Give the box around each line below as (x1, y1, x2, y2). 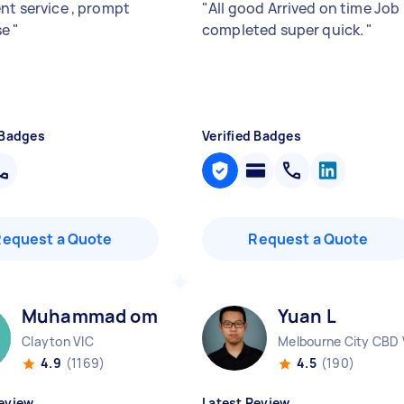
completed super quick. (202, 20, 367, 40)
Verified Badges (202, 127, 301, 144)
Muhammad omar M (22, 304, 196, 328)
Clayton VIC (22, 333, 94, 350)
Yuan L (278, 304, 336, 328)
